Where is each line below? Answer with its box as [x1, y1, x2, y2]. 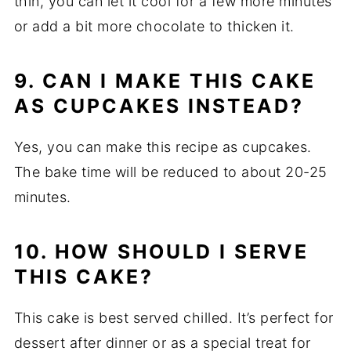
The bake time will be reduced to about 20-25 [13, 164, 327, 181]
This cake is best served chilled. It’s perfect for [13, 309, 334, 327]
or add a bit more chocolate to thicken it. [13, 18, 295, 35]
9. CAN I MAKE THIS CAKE [13, 69, 316, 93]
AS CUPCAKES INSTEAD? [13, 94, 304, 118]
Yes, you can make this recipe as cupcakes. [13, 139, 312, 156]
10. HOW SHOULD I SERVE [13, 240, 309, 264]
